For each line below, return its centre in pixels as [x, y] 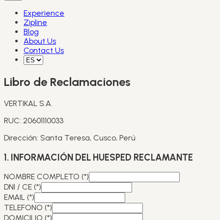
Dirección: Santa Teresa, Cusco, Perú [70, 137]
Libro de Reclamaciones [67, 82]
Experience [44, 13]
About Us [40, 41]
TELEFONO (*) [28, 208]
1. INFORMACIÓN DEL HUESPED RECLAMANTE [98, 157]
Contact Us [44, 50]
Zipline [35, 22]
